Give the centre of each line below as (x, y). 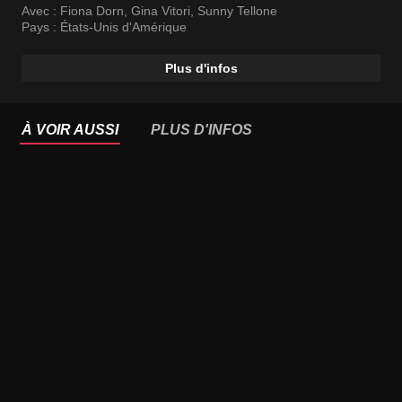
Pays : (41, 27)
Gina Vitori (161, 11)
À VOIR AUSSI (70, 130)
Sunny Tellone (237, 11)
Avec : (41, 11)
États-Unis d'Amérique (123, 27)
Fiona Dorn (92, 11)
